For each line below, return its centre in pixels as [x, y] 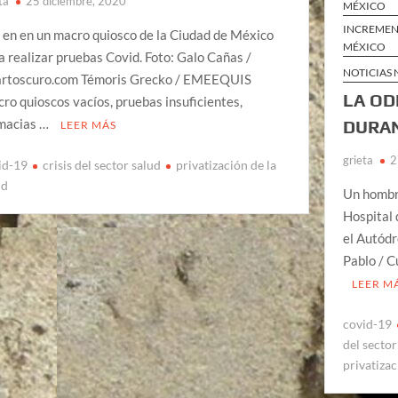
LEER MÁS [89, 124]
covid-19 [368, 324]
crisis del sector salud [102, 165]
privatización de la [227, 165]
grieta [358, 159]
